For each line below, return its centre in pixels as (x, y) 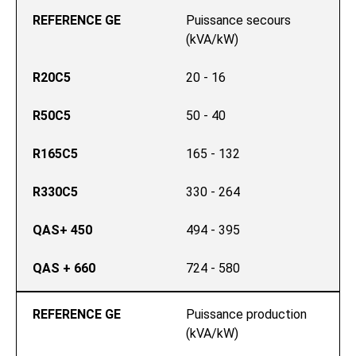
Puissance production (246, 314)
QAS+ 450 (62, 230)
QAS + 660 (64, 268)
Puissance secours (238, 20)
